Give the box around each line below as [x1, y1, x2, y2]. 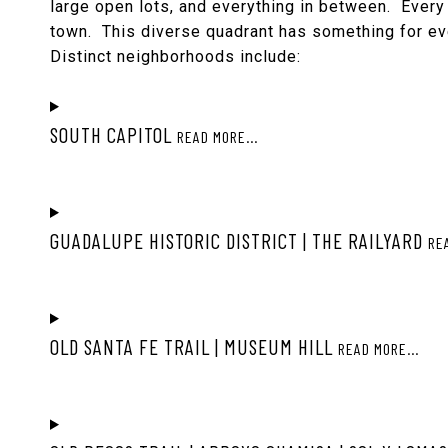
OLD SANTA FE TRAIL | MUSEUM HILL [50, 333, 338, 359]
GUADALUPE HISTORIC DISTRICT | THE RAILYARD [50, 227, 428, 253]
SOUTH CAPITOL [50, 121, 177, 147]
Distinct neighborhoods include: [50, 46, 301, 66]
